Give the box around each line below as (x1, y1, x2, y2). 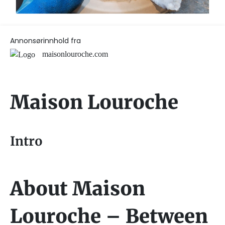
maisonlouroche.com (42, 49, 108, 58)
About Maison (10, 177, 145, 201)
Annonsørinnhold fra (10, 35, 81, 46)
